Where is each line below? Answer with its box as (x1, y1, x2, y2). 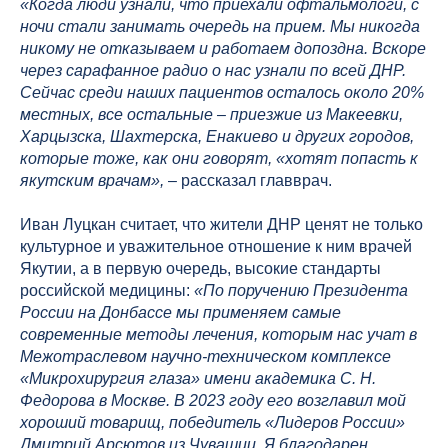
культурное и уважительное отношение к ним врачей (20, 238, 412, 256)
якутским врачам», (20, 172, 168, 190)
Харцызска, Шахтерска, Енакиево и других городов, (20, 128, 414, 146)
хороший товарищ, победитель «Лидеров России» (20, 414, 405, 432)
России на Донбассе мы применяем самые (20, 304, 341, 322)
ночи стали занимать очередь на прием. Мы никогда (20, 18, 420, 36)
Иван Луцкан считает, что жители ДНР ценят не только (20, 216, 423, 234)
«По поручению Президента (194, 282, 408, 300)
